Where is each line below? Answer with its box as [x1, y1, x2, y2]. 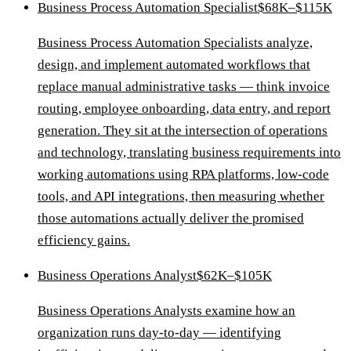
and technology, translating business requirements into [38, 145, 341, 161]
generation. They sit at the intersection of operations [38, 123, 327, 139]
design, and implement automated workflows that [38, 57, 310, 73]
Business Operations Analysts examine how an [38, 303, 295, 319]
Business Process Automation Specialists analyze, [38, 35, 313, 51]
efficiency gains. [38, 233, 130, 248]
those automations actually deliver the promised [38, 211, 304, 226]
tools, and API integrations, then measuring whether [38, 189, 324, 204]
